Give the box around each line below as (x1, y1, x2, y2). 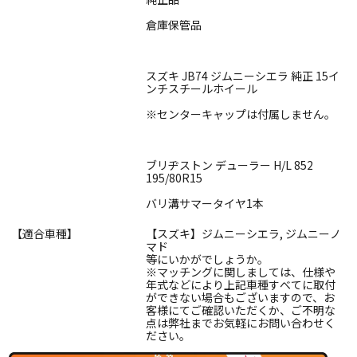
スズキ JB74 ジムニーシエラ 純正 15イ (146, 67, 339, 84)
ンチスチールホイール (146, 80, 257, 96)
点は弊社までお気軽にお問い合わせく (146, 314, 335, 331)
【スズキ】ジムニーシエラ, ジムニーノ (146, 225, 341, 241)
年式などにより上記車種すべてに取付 (146, 276, 335, 292)
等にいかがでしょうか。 (146, 250, 269, 267)
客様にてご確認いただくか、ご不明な (146, 301, 335, 318)
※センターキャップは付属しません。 (146, 105, 335, 122)
